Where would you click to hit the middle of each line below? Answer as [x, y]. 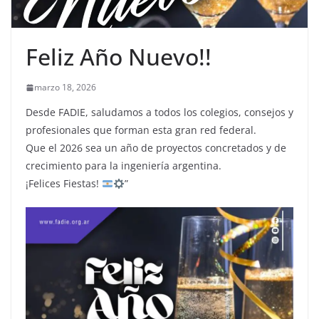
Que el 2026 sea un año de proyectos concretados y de [156, 148]
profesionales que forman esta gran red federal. [141, 130]
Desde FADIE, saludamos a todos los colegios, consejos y [159, 113]
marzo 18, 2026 [65, 88]
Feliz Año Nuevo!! [119, 57]
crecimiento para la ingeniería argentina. [124, 166]
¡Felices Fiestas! [64, 184]
